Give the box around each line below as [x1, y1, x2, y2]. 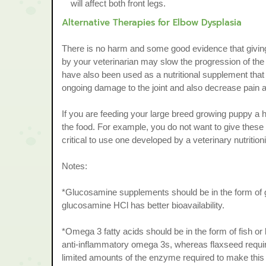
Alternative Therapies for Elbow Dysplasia [62, 16, 242, 29]
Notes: [62, 161, 87, 171]
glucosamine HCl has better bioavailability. [62, 200, 224, 210]
